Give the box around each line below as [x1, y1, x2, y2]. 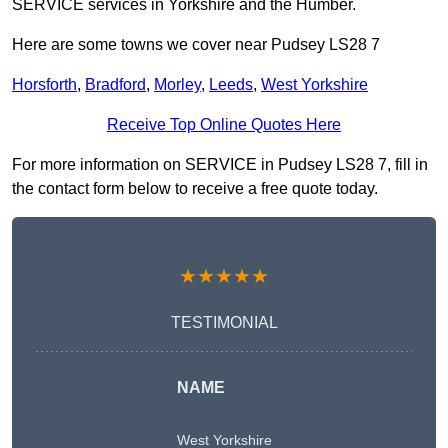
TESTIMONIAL [170, 314, 278, 332]
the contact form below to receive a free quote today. [12, 180, 378, 198]
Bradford [85, 76, 146, 94]
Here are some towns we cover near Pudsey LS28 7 [12, 36, 380, 54]
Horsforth [12, 76, 77, 94]
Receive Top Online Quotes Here [107, 116, 341, 134]
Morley [154, 76, 201, 94]
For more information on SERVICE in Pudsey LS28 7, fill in [12, 156, 428, 174]
